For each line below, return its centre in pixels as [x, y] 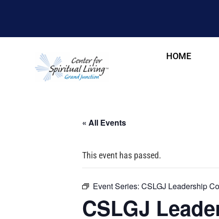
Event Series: [117, 186]
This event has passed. [122, 155]
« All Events [104, 123]
